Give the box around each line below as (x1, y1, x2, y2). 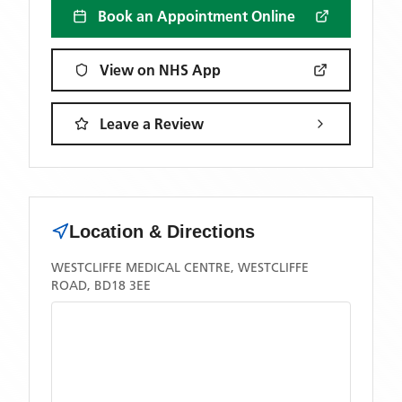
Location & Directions (69, 222, 255, 241)
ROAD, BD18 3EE (51, 277, 151, 293)
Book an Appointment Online (98, 7, 295, 25)
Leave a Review (100, 115, 204, 133)
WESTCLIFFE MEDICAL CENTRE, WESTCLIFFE (51, 259, 309, 275)
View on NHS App (100, 61, 221, 79)
